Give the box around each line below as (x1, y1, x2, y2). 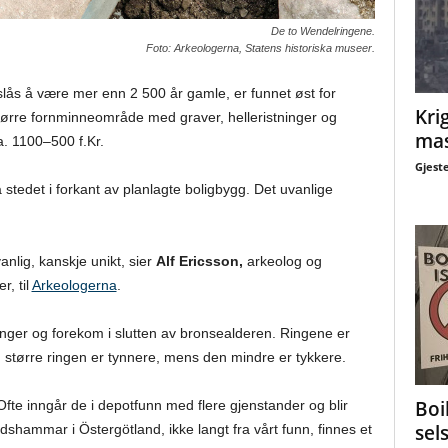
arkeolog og (242, 253, 322, 269)
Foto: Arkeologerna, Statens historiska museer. (145, 42, 375, 54)
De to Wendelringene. (270, 25, 375, 37)
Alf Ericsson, (155, 253, 243, 269)
